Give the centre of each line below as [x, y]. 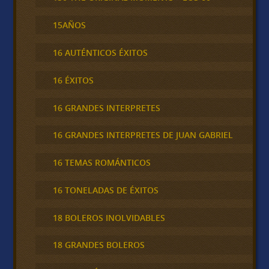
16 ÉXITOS [73, 80]
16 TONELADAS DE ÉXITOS [105, 190]
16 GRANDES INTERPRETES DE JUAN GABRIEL [143, 135]
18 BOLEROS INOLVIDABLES [109, 217]
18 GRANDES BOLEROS [98, 245]
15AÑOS [69, 25]
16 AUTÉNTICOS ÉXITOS [100, 53]
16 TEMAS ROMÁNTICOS [101, 163]
